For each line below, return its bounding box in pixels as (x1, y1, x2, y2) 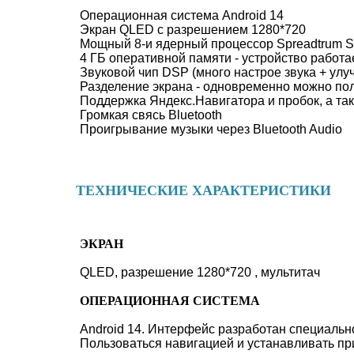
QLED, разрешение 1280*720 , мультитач (80, 265, 320, 279)
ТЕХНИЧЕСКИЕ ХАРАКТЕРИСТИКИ (76, 183, 331, 198)
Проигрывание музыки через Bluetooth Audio (80, 122, 342, 136)
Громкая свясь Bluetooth (80, 108, 222, 122)
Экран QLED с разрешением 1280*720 (80, 23, 306, 36)
